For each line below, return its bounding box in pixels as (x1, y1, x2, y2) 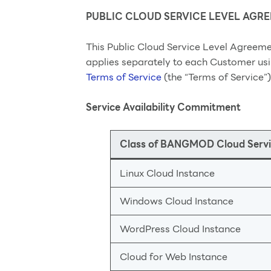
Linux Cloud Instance (120, 166, 215, 181)
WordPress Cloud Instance (120, 221, 241, 237)
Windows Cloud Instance (120, 194, 233, 209)
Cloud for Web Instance (120, 249, 227, 264)
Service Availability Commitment (86, 100, 241, 115)
